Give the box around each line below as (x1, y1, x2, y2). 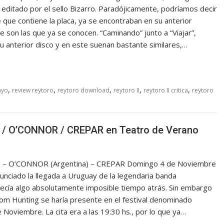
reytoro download (57, 86, 109, 95)
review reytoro (12, 86, 53, 95)
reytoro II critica (143, 86, 188, 95)
